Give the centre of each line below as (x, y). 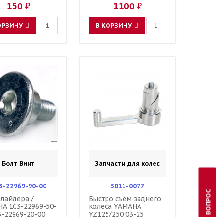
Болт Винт (19, 164)
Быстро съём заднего (125, 199)
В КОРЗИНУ (114, 25)
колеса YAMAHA (115, 207)
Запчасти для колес (128, 164)
